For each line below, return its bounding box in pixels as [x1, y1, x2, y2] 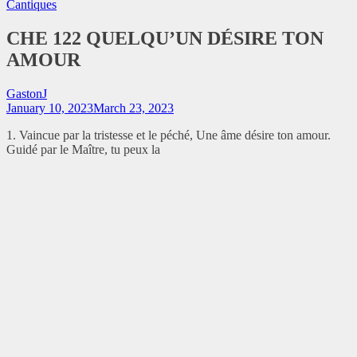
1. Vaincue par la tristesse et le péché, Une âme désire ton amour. [6, 127, 331, 142]
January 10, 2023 [6, 100, 93, 115]
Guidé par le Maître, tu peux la [6, 142, 160, 156]
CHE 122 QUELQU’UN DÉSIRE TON [6, 27, 324, 49]
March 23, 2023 [93, 100, 174, 115]
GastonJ [6, 86, 47, 100]
